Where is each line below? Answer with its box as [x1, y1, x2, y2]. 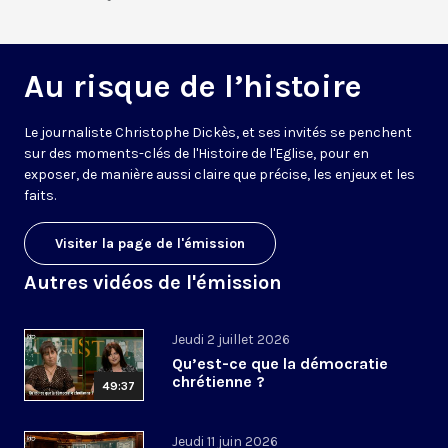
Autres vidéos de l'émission [24, 271, 282, 295]
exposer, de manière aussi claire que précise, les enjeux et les [24, 166, 415, 184]
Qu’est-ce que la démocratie [172, 354, 388, 374]
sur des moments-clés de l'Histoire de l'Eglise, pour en [24, 145, 369, 163]
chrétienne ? [172, 372, 265, 392]
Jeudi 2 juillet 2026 [172, 331, 290, 349]
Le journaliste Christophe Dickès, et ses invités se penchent [24, 124, 412, 142]
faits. [24, 187, 56, 205]
